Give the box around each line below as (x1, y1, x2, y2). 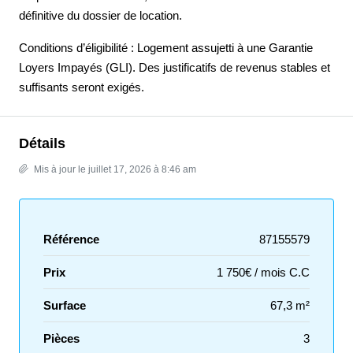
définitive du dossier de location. (19, 9, 182, 22)
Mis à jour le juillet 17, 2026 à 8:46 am (32, 164, 196, 175)
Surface (43, 299, 86, 312)
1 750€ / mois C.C (217, 266, 310, 279)
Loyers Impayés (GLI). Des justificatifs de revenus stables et (19, 61, 330, 74)
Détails (19, 136, 65, 151)
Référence (43, 232, 99, 246)
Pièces (43, 332, 80, 345)
